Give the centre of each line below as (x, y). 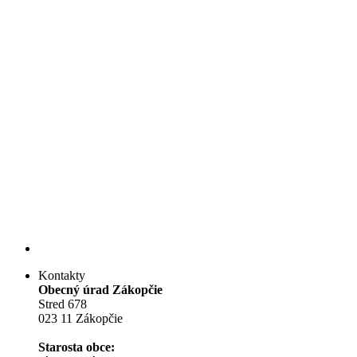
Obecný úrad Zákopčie (100, 290)
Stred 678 (63, 304)
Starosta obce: (76, 347)
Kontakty (62, 276)
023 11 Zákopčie (80, 319)
